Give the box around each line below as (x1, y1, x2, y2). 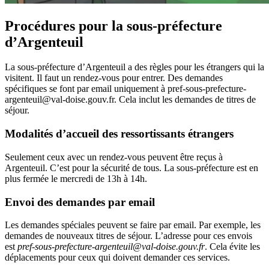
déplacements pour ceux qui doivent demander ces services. (5, 252, 230, 263)
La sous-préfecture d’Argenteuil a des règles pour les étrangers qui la (5, 62, 264, 73)
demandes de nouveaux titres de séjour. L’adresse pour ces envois (5, 231, 252, 241)
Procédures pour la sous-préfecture (5, 17, 222, 34)
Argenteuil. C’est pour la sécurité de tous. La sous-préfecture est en (5, 162, 258, 173)
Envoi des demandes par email (5, 195, 155, 208)
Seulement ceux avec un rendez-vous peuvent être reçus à (5, 151, 223, 162)
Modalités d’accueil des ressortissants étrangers (5, 127, 234, 141)
